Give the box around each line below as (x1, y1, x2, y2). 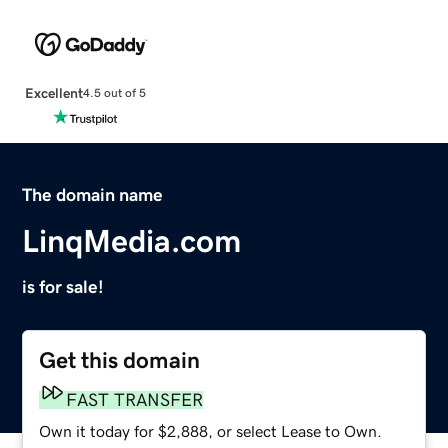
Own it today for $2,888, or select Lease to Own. (39, 422, 383, 439)
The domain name (22, 185, 164, 204)
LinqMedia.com (22, 224, 242, 257)
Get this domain (39, 348, 201, 372)
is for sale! (22, 277, 105, 296)
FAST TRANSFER (66, 390, 204, 409)
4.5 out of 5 (82, 87, 146, 100)
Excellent (24, 85, 83, 100)
